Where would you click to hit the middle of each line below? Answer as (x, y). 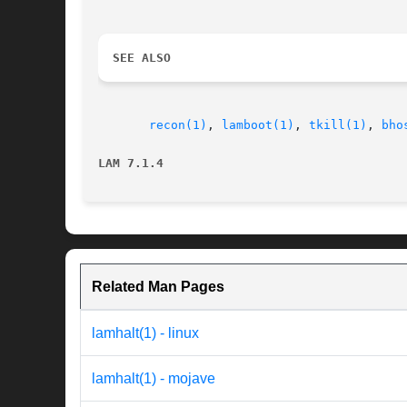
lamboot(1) (258, 125)
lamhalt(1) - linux (145, 333)
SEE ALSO (142, 58)
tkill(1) (338, 125)
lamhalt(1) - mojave (154, 379)
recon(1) (178, 125)
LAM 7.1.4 (131, 164)
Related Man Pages (158, 287)
